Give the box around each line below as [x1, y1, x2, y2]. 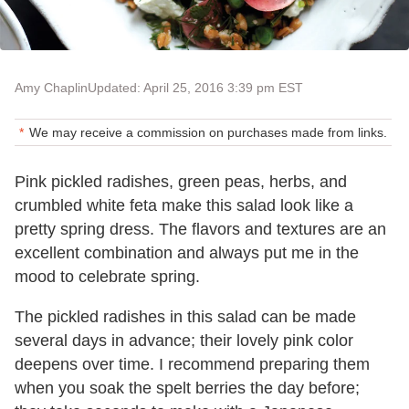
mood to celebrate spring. [15, 267, 200, 287]
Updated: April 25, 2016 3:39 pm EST [88, 80, 303, 96]
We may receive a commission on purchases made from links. [29, 125, 387, 141]
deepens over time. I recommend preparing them [15, 355, 370, 374]
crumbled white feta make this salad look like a [15, 196, 353, 215]
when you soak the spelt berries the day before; [15, 379, 360, 398]
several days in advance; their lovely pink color [15, 331, 353, 351]
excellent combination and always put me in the [15, 244, 359, 263]
